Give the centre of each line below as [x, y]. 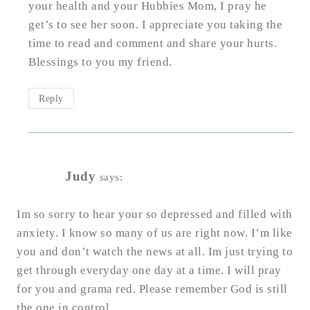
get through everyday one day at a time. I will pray [149, 271]
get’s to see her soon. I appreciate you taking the [155, 25]
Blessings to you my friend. [100, 62]
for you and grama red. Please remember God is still [152, 289]
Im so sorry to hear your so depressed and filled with [155, 215]
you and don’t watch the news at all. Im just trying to [155, 252]
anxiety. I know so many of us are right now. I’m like [155, 233]
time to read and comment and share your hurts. [153, 44]
